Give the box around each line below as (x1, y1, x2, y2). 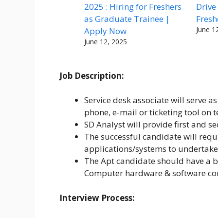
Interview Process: (59, 192, 135, 203)
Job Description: (59, 70, 124, 81)
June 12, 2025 (84, 36, 127, 46)
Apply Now (84, 25, 127, 36)
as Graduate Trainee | (84, 13, 170, 24)
